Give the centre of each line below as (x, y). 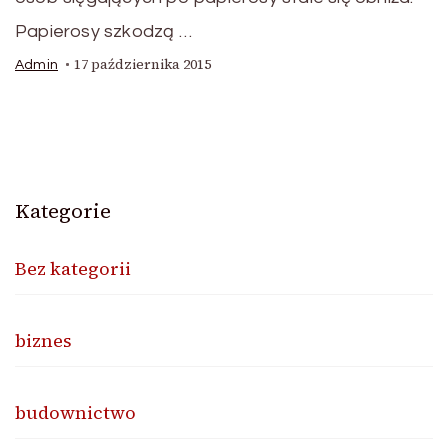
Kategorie (63, 211)
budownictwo (75, 413)
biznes (43, 341)
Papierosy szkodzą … (103, 32)
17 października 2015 (142, 65)
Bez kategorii (73, 269)
